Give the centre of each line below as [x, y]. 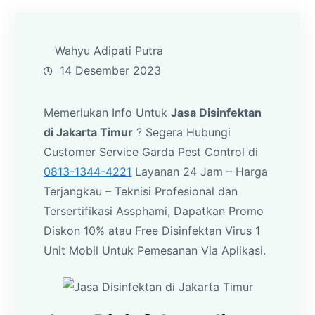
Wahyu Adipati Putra [109, 50]
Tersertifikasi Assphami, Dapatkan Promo [154, 211]
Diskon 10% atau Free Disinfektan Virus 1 [152, 230]
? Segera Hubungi [182, 132]
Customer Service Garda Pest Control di [151, 152]
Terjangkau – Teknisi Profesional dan [141, 191]
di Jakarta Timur [89, 132]
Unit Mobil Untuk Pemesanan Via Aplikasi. [155, 250]
